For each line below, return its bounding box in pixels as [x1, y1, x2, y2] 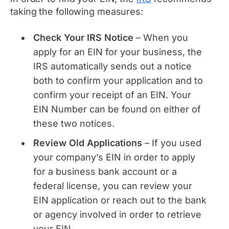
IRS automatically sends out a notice [33, 61, 192, 72]
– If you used [142, 138, 201, 149]
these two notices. [33, 118, 114, 129]
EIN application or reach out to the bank [33, 195, 207, 206]
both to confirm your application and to [33, 75, 203, 86]
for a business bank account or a [33, 166, 177, 177]
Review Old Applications [33, 138, 142, 149]
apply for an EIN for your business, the [33, 47, 202, 58]
